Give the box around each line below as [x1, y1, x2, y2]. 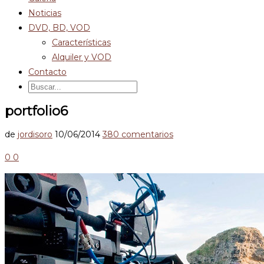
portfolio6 [5, 103, 68, 119]
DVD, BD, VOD [28, 22, 90, 33]
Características [52, 37, 111, 48]
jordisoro [18, 129, 52, 140]
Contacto [28, 67, 67, 77]
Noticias [28, 8, 61, 18]
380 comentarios [103, 129, 173, 140]
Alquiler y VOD [52, 52, 111, 62]
